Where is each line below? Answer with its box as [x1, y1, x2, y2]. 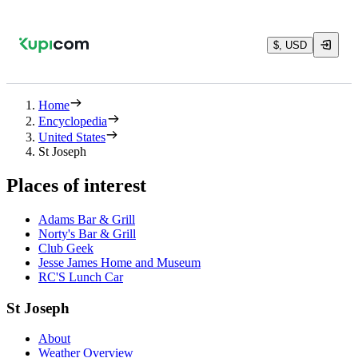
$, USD [273, 38, 307, 51]
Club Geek [38, 241, 93, 255]
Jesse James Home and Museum [38, 255, 201, 269]
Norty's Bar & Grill [38, 226, 136, 241]
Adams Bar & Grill [38, 212, 135, 226]
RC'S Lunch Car [38, 269, 123, 284]
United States [38, 130, 105, 144]
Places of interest [6, 174, 146, 196]
